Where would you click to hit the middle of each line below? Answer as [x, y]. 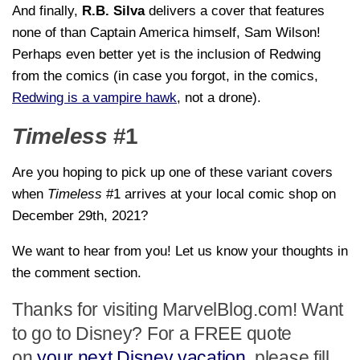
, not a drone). [219, 97]
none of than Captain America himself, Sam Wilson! [166, 32]
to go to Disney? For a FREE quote [152, 333]
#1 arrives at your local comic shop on [219, 194]
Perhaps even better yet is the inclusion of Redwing [166, 54]
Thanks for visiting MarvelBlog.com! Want [178, 309]
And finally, [47, 10]
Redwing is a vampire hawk [94, 97]
